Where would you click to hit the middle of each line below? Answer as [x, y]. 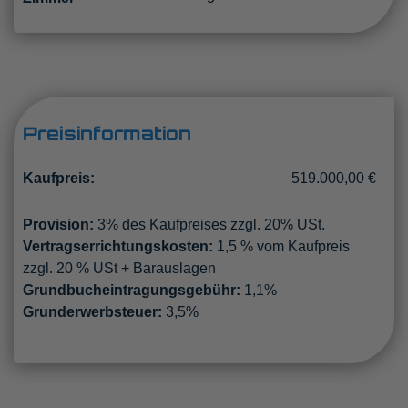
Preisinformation [107, 133]
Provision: [58, 224]
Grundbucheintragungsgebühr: [132, 290]
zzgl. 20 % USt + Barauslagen [119, 268]
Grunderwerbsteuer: [92, 311]
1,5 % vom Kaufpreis [283, 246]
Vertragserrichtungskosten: [118, 246]
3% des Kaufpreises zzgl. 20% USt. [211, 224]
